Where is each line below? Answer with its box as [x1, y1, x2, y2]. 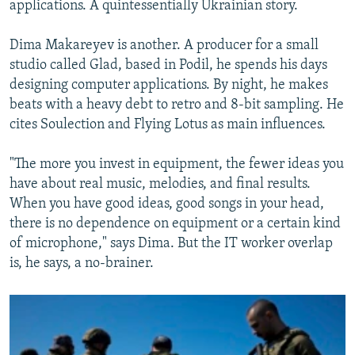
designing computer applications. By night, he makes [10, 77, 328, 93]
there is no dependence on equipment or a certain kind [10, 216, 341, 231]
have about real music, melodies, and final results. [10, 176, 311, 192]
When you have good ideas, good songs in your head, [10, 196, 324, 212]
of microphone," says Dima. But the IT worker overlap [10, 235, 333, 251]
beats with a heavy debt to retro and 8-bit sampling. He [10, 97, 344, 113]
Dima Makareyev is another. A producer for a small [10, 37, 319, 53]
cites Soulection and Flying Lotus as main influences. [10, 116, 326, 132]
